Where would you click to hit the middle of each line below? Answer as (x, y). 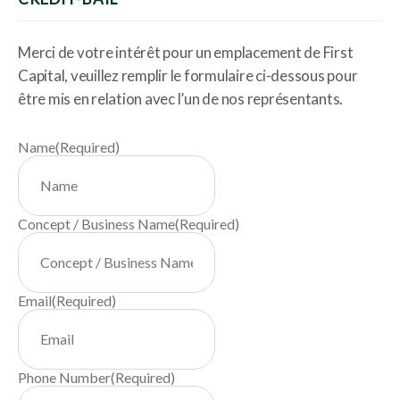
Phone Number (64, 378)
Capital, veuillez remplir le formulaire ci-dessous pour (188, 76)
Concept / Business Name (96, 224)
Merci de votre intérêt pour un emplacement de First (186, 53)
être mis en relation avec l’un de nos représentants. (180, 99)
